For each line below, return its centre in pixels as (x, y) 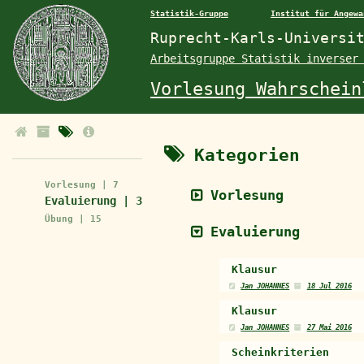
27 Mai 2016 (329, 327)
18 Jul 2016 (329, 286)
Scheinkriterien (280, 352)
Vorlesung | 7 (82, 185)
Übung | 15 (73, 219)
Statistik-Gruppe (189, 13)
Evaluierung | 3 (93, 201)
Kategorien (247, 155)
